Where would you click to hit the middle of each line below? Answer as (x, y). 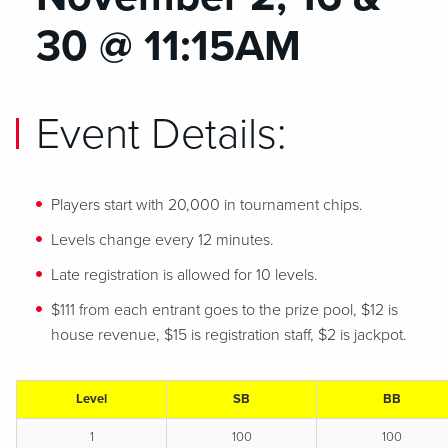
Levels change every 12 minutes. (162, 240)
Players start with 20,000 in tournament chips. (207, 205)
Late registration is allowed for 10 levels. (184, 275)
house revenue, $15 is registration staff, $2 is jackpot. (229, 335)
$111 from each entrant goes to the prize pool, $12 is (224, 310)
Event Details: (161, 134)
